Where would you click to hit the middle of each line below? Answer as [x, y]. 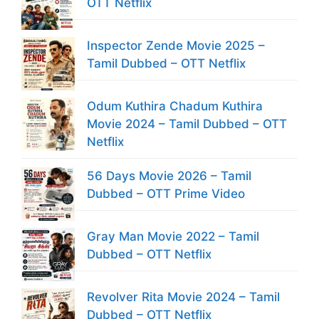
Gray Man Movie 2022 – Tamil [173, 236]
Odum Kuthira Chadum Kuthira [175, 106]
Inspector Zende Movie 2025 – [176, 46]
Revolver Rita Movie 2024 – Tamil [183, 297]
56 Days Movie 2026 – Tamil [169, 176]
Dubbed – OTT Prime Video [166, 193]
